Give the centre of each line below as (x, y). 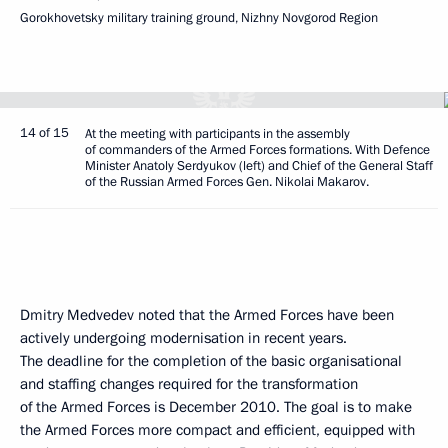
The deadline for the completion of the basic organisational (211, 361)
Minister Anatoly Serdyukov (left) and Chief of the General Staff (259, 166)
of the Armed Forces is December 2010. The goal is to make (216, 407)
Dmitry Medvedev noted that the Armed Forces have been (207, 315)
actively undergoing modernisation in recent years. (183, 338)
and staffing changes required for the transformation (189, 384)
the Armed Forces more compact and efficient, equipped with (217, 430)
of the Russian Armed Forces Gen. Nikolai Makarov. (227, 182)
